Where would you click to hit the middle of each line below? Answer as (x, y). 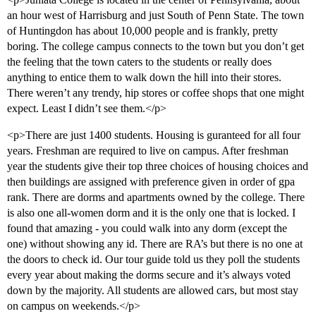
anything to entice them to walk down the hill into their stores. (144, 78)
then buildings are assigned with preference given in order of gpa (151, 182)
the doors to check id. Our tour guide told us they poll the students (153, 260)
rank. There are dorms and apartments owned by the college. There (156, 197)
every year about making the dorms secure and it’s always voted (149, 275)
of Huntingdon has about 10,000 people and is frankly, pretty (142, 31)
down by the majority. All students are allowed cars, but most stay (153, 291)
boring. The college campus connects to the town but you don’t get (156, 47)
